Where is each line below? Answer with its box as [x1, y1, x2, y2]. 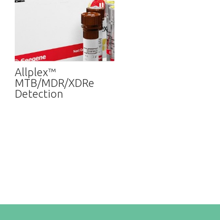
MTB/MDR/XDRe [15, 76, 95, 89]
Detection [15, 87, 64, 100]
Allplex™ [15, 65, 56, 78]
